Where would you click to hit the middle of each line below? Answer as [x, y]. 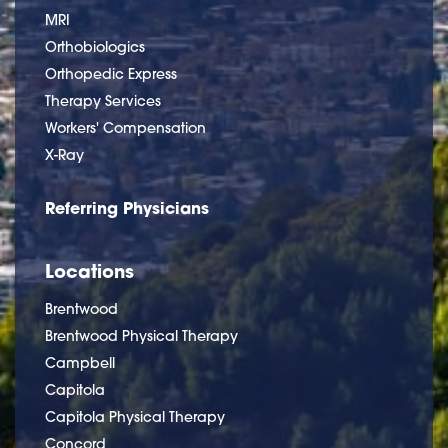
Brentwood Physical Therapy [141, 335]
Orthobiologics [95, 46]
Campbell [80, 362]
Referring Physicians [127, 207]
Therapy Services [103, 100]
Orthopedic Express [111, 73]
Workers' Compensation [125, 127]
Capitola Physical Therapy [135, 416]
